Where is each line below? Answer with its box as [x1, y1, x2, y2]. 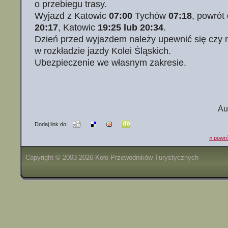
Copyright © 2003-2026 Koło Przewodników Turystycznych [25, 154, 198, 161]
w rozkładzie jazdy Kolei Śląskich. [34, 46, 171, 56]
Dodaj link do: [34, 121, 68, 127]
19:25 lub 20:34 [97, 22, 163, 33]
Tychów [132, 11, 168, 21]
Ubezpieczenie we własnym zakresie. [34, 58, 186, 68]
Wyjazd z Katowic [34, 11, 109, 21]
